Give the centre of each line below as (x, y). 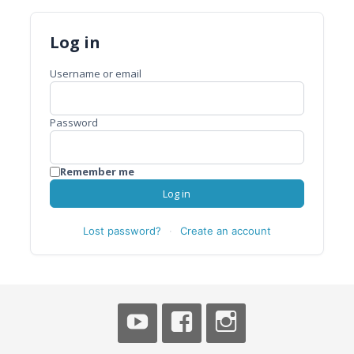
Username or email (95, 73)
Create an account (225, 231)
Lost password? (122, 231)
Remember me (97, 171)
